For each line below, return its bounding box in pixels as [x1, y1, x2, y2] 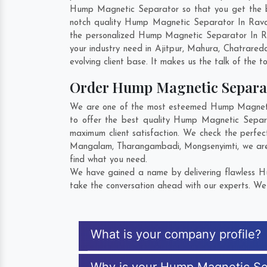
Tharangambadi [117, 142, 180, 151]
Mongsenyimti [184, 142, 238, 151]
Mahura [187, 45, 219, 54]
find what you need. [70, 156, 147, 164]
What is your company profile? [91, 227, 261, 241]
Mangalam [70, 142, 112, 151]
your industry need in [70, 45, 155, 54]
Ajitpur [154, 45, 182, 54]
